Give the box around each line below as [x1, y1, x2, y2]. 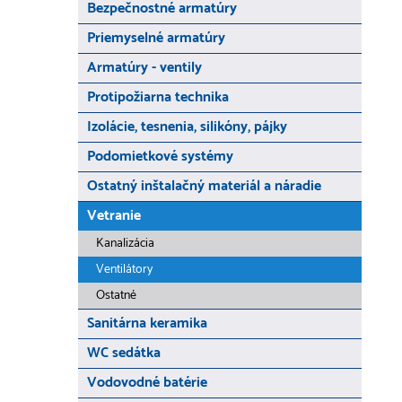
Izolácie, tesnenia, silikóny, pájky [87, 115, 287, 139]
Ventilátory [96, 259, 153, 280]
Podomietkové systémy [87, 144, 233, 169]
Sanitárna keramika [87, 311, 207, 336]
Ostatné [96, 285, 136, 306]
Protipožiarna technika [87, 85, 229, 109]
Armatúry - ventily [87, 56, 202, 80]
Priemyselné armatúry [87, 26, 225, 50]
